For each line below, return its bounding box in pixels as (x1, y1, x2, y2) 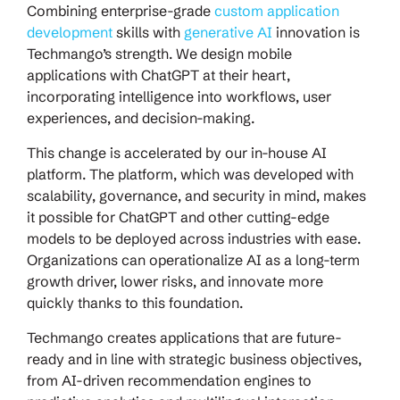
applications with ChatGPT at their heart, (27, 66, 290, 85)
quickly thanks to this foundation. (27, 294, 243, 312)
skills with (112, 23, 184, 42)
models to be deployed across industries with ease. (27, 229, 361, 248)
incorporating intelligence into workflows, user (27, 87, 331, 106)
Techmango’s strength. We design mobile (27, 45, 292, 63)
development (27, 23, 112, 42)
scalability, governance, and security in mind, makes (27, 187, 366, 205)
